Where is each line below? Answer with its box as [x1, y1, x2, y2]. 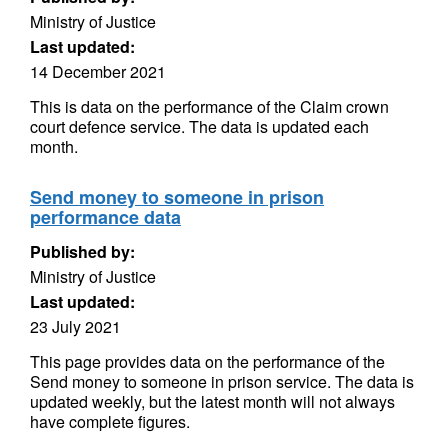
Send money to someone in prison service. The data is [30, 370, 414, 393]
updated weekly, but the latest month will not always [30, 390, 395, 413]
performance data [30, 204, 181, 230]
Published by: [30, 240, 135, 263]
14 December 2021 [30, 60, 166, 83]
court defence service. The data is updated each [30, 115, 369, 138]
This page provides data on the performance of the [30, 350, 385, 373]
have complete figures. [30, 410, 190, 433]
